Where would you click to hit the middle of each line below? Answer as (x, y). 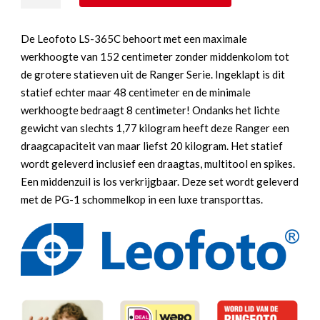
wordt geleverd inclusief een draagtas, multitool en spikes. (158, 163)
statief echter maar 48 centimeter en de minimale (136, 92)
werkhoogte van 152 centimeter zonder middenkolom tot (155, 56)
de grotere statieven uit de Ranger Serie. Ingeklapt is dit (153, 74)
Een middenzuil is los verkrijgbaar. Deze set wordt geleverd (160, 181)
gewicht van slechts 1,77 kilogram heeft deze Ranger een (155, 127)
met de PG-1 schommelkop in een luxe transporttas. (142, 199)
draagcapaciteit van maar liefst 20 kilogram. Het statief (152, 145)
